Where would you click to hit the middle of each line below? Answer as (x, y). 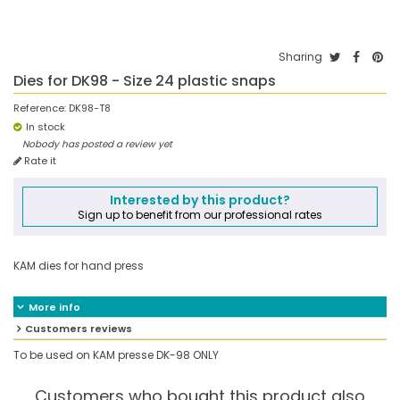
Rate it (39, 161)
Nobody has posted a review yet (97, 144)
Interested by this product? (200, 200)
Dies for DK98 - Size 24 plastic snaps (145, 81)
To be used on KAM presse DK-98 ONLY (116, 355)
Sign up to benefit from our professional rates (200, 215)
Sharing (300, 57)
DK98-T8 (90, 108)
